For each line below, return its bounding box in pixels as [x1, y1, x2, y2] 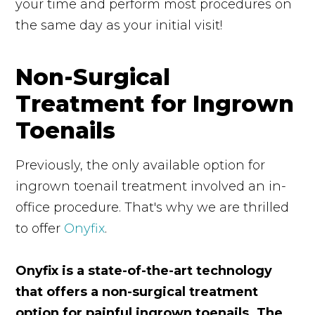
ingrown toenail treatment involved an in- [15, 178, 287, 194]
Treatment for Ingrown [15, 89, 295, 117]
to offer [15, 220, 65, 236]
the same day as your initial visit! [15, 17, 223, 33]
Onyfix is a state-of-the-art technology [15, 262, 273, 278]
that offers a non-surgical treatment [15, 283, 259, 300]
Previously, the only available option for [15, 157, 266, 173]
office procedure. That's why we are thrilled [15, 199, 290, 215]
